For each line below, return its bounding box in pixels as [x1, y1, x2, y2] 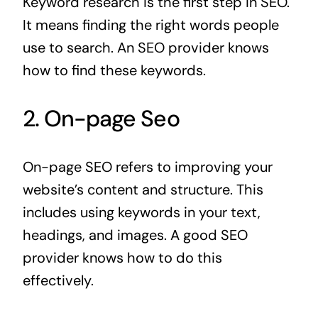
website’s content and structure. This [22, 180, 263, 199]
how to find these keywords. [22, 61, 206, 80]
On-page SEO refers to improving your [22, 158, 273, 177]
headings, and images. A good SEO [22, 226, 248, 245]
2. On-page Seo [22, 104, 180, 134]
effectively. [22, 271, 94, 290]
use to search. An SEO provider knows [22, 38, 269, 57]
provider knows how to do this [22, 248, 222, 268]
